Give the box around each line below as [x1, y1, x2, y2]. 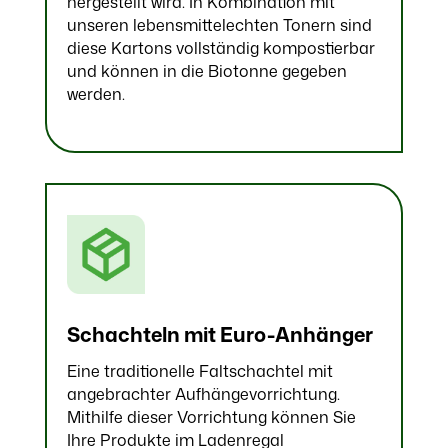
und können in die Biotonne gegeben [66, 60, 347, 83]
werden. [66, 83, 125, 106]
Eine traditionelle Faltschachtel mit [66, 359, 333, 382]
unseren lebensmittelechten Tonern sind [66, 14, 372, 37]
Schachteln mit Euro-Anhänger [66, 319, 373, 348]
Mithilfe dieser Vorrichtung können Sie [66, 405, 356, 428]
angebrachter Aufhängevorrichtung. [66, 382, 340, 405]
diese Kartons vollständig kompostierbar [66, 37, 375, 60]
